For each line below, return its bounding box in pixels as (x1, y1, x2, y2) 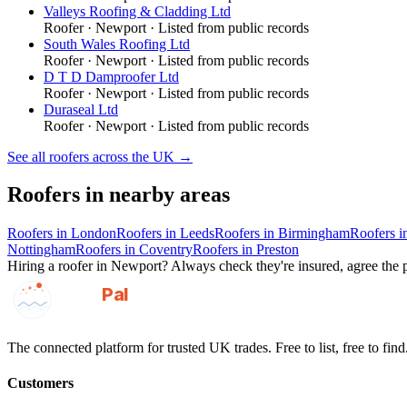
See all (7, 148, 49, 164)
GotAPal (59, 283, 131, 305)
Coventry (139, 242, 193, 258)
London (71, 225, 116, 242)
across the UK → (89, 148, 193, 164)
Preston (256, 242, 299, 258)
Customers (7, 374, 74, 391)
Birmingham (278, 225, 350, 242)
